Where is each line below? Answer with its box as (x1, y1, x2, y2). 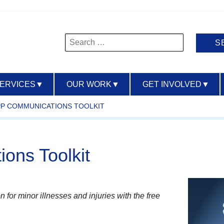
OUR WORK (66, 80, 111, 88)
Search (64, 33, 90, 42)
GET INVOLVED (142, 80, 201, 88)
